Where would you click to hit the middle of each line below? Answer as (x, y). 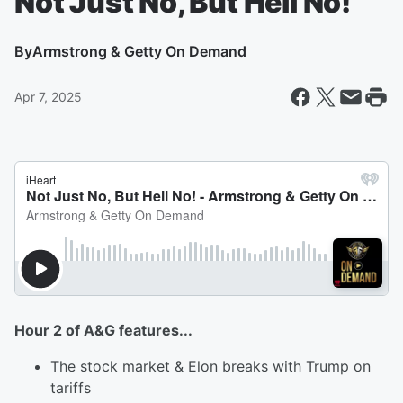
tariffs (71, 388)
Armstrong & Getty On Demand (139, 51)
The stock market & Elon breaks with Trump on (210, 366)
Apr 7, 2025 (48, 97)
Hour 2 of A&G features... (103, 330)
